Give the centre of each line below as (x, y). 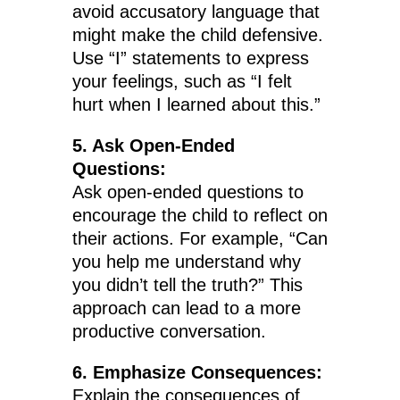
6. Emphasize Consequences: (197, 373)
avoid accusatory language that (196, 12)
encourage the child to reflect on (200, 216)
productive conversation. (169, 332)
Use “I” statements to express (190, 58)
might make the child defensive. (197, 35)
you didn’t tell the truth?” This (187, 285)
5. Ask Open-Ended (153, 146)
